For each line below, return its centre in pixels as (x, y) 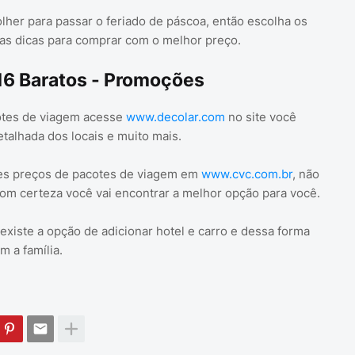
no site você (260, 117)
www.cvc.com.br (246, 174)
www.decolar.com (175, 117)
